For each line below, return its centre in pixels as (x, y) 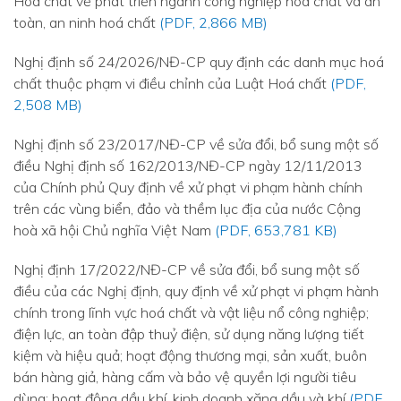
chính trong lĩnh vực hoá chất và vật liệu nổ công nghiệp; (191, 312)
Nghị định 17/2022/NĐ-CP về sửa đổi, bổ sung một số (187, 269)
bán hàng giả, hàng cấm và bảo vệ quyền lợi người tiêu (185, 377)
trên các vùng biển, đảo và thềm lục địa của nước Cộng (187, 209)
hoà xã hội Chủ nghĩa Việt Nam (114, 230)
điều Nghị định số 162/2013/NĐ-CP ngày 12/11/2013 (188, 166)
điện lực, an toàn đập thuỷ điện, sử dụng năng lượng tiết (189, 334)
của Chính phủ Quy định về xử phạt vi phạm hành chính (188, 187)
